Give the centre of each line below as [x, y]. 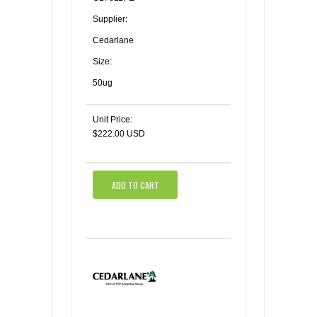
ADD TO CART [135, 185]
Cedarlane [113, 40]
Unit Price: [113, 120]
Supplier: [110, 19]
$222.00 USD [119, 134]
